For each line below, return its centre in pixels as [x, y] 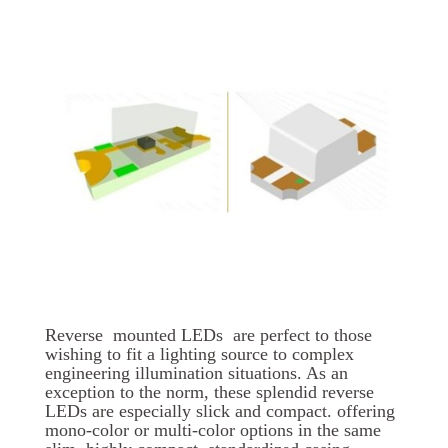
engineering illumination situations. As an [196, 373]
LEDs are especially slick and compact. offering [220, 411]
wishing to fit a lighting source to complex [199, 354]
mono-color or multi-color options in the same [213, 430]
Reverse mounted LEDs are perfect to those [208, 335]
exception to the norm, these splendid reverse [209, 392]
